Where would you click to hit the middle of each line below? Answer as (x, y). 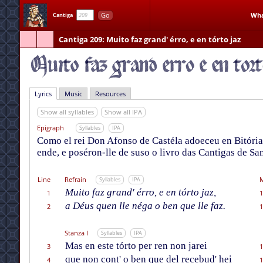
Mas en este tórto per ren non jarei (136, 246)
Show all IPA (123, 112)
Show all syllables (67, 112)
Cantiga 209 (80, 39)
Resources (110, 94)
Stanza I (76, 233)
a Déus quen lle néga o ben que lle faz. (145, 206)
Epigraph (50, 128)
